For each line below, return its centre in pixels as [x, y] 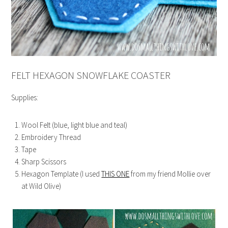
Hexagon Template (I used [62, 174]
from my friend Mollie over [170, 174]
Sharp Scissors [44, 162]
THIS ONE [116, 174]
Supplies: [25, 98]
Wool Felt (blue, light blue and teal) [75, 125]
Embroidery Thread [51, 137]
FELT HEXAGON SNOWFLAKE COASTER [91, 75]
